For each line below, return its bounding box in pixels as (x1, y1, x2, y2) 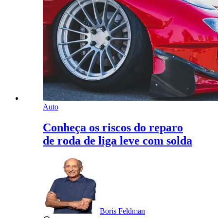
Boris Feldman (100, 207, 145, 216)
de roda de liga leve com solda (43, 134, 192, 147)
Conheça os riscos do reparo (43, 121, 183, 134)
